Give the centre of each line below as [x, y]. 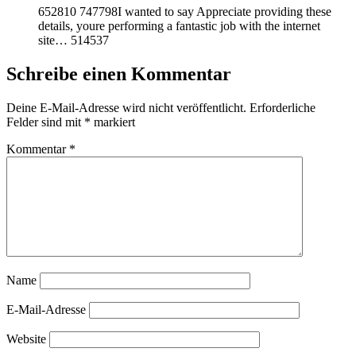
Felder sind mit [45, 122]
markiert [113, 122]
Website [26, 339]
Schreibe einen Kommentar [119, 74]
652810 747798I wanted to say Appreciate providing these [185, 12]
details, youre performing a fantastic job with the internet [179, 26]
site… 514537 [74, 41]
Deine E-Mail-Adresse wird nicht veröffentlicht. [126, 108]
